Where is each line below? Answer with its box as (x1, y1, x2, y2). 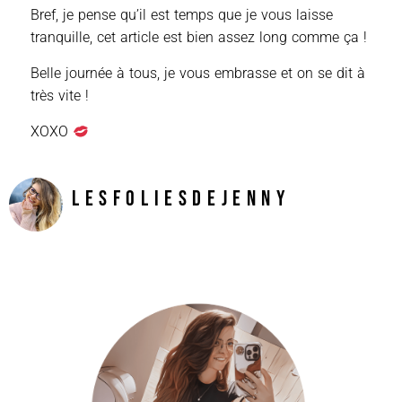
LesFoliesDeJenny (72, 185, 291, 212)
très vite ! (31, 87, 89, 105)
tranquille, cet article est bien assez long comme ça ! (31, 29, 367, 47)
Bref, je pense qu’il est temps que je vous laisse (31, 6, 333, 24)
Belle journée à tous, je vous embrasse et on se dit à (31, 65, 365, 83)
